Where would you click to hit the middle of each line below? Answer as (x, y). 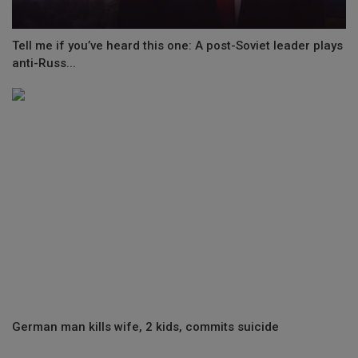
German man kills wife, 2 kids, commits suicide (145, 327)
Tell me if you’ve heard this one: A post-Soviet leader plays (177, 45)
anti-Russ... (44, 63)
